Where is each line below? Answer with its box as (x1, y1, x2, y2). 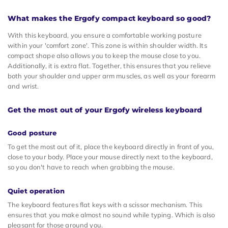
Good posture (8, 128, 57, 137)
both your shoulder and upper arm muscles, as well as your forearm (8, 71, 216, 80)
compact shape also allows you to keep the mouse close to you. (8, 51, 201, 60)
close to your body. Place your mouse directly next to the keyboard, (8, 152, 213, 161)
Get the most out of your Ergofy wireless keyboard (8, 105, 203, 115)
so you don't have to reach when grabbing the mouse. (8, 162, 175, 171)
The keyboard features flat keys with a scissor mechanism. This (8, 200, 203, 209)
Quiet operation (8, 186, 65, 195)
